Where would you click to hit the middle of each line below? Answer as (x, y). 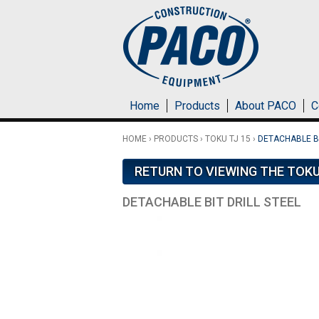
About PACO (266, 106)
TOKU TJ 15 (228, 139)
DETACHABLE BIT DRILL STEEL (212, 202)
